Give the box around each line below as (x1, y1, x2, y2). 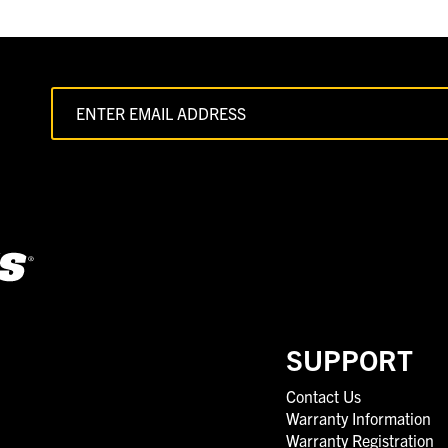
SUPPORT (286, 340, 413, 377)
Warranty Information (286, 407, 431, 428)
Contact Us (286, 385, 361, 406)
